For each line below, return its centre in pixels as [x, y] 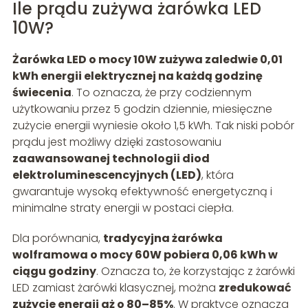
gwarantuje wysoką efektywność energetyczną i [142, 192]
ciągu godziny [54, 272]
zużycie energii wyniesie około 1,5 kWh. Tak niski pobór [153, 126]
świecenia [42, 93]
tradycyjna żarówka [163, 239]
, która [217, 175]
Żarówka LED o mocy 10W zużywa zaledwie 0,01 [147, 60]
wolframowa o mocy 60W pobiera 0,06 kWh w [145, 255]
